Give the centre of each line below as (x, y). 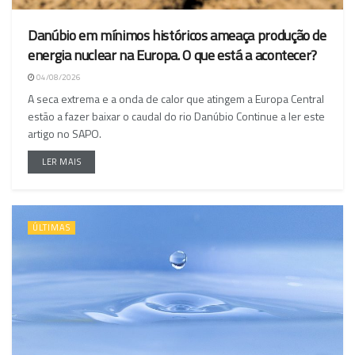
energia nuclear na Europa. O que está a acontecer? (173, 55)
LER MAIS (62, 161)
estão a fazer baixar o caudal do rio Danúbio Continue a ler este (176, 116)
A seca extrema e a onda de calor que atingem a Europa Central (176, 98)
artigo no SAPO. (65, 133)
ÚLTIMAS (52, 227)
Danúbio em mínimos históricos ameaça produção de (177, 35)
